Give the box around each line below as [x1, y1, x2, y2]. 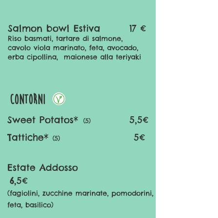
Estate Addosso [7, 162, 128, 173]
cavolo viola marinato [8, 43, 85, 52]
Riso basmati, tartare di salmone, [8, 34, 123, 43]
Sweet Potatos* [7, 114, 78, 126]
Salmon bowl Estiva [8, 22, 100, 34]
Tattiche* [7, 131, 53, 143]
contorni [10, 92, 49, 107]
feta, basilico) [7, 200, 54, 209]
